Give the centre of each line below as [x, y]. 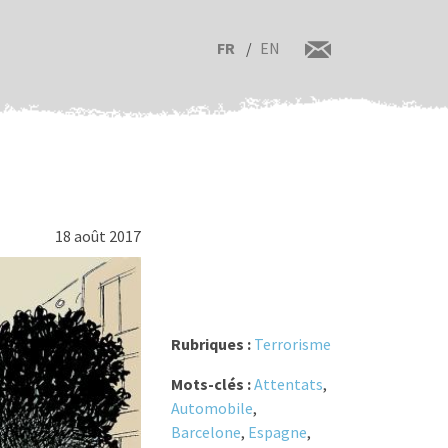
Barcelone [205, 432]
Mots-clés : [212, 384]
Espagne [277, 432]
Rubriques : [212, 344]
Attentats [288, 384]
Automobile [211, 408]
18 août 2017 [97, 236]
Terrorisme [292, 344]
